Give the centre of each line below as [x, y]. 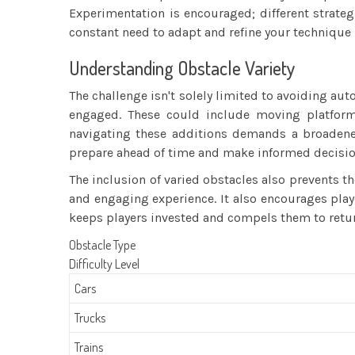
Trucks [90, 318]
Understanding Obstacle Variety [182, 68]
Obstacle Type [102, 245]
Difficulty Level [104, 264]
